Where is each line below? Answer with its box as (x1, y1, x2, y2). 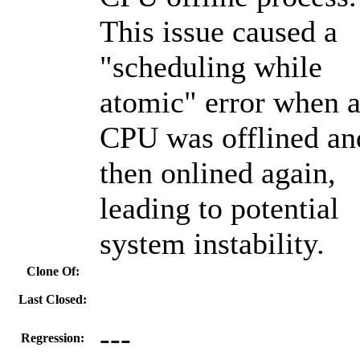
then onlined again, (100, 155, 336, 190)
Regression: (21, 330, 84, 345)
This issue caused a (100, 14, 337, 48)
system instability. (100, 226, 325, 260)
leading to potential (100, 190, 339, 225)
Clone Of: (26, 264, 80, 278)
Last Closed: (18, 292, 87, 306)
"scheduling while (100, 49, 322, 84)
